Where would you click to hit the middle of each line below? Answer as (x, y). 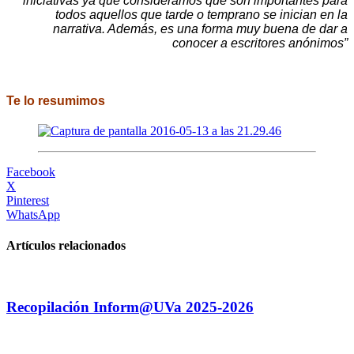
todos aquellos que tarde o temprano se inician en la (201, 14)
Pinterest (28, 201)
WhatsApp (33, 215)
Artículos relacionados (66, 246)
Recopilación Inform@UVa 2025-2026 (130, 307)
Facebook (31, 172)
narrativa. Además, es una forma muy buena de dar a (200, 28)
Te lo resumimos (56, 101)
